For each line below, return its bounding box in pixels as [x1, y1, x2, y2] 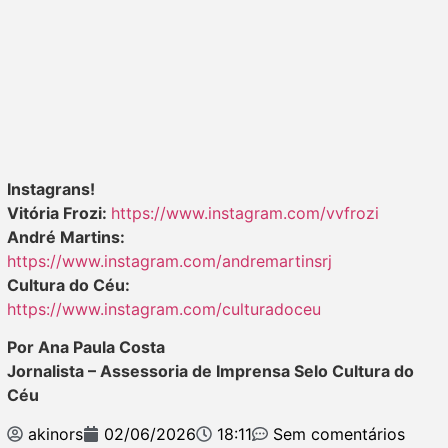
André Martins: [7, 226, 125, 247]
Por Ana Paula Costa [7, 337, 165, 358]
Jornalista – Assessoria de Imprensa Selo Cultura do [7, 361, 414, 382]
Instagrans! [7, 178, 95, 199]
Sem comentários [273, 423, 405, 444]
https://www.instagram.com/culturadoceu [7, 298, 321, 319]
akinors [28, 423, 83, 444]
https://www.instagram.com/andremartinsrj [7, 250, 332, 271]
